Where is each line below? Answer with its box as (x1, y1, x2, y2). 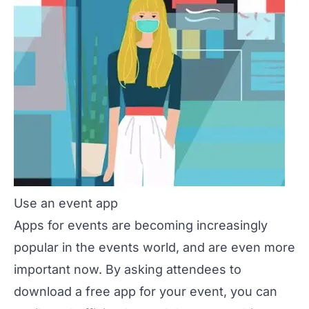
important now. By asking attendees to (14, 261, 241, 277)
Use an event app (14, 195, 118, 210)
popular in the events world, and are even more (14, 239, 295, 255)
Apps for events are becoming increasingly (14, 217, 268, 232)
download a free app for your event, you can (14, 283, 277, 299)
